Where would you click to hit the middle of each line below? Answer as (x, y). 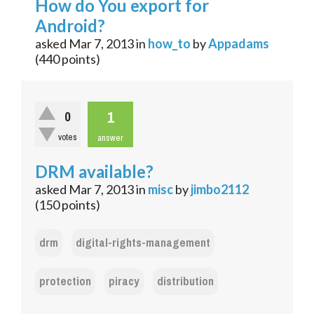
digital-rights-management (143, 243)
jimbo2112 (220, 190)
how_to (169, 44)
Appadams (239, 44)
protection (65, 282)
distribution (185, 282)
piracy (124, 282)
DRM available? (94, 172)
